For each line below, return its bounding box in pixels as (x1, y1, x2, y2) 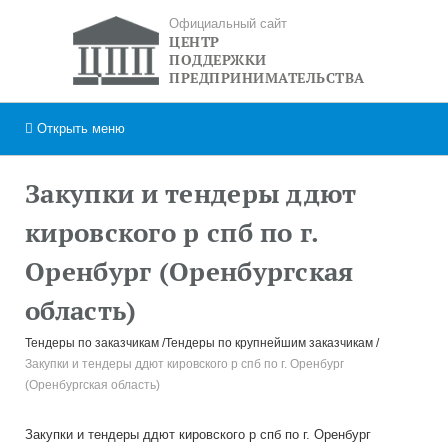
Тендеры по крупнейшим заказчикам (165, 335, 373, 350)
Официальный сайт (169, 16, 287, 31)
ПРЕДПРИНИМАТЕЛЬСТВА (169, 69, 365, 87)
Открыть (37, 121, 88, 136)
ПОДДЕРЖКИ (169, 51, 267, 69)
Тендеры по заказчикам (25, 335, 159, 350)
